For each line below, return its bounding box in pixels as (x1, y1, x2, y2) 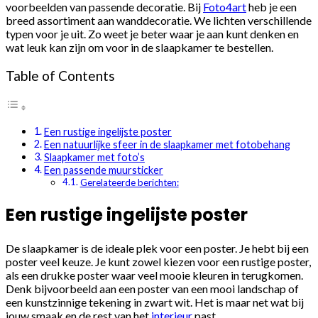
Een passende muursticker (43, 164, 163, 177)
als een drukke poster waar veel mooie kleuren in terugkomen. (6, 268, 303, 282)
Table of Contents (6, 67, 115, 84)
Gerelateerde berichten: (79, 177, 179, 189)
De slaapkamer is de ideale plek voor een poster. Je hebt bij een (6, 241, 309, 255)
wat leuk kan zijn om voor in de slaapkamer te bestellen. (6, 40, 273, 54)
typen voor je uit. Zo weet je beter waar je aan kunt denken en (6, 26, 299, 40)
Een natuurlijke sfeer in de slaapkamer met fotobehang (43, 138, 290, 151)
